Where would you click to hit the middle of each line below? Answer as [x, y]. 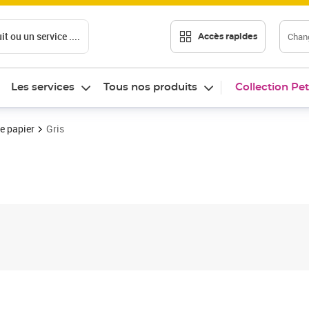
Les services [43, 87]
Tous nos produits [150, 87]
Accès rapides [228, 36]
